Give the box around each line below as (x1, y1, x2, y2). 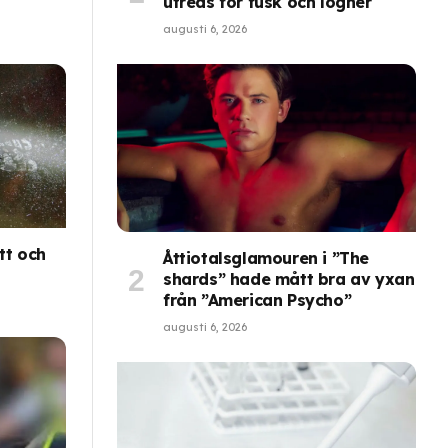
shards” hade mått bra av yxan (163, 269, 415, 290)
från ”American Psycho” (163, 290, 352, 311)
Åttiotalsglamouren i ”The (163, 248, 370, 269)
